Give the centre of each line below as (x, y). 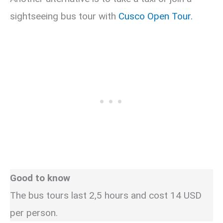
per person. (34, 213)
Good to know (40, 178)
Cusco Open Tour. (156, 16)
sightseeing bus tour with (64, 16)
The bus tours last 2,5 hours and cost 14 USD (106, 196)
